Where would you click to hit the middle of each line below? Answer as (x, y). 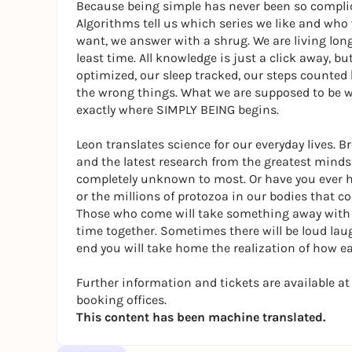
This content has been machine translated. (201, 317)
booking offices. (121, 300)
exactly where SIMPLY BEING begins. (178, 110)
